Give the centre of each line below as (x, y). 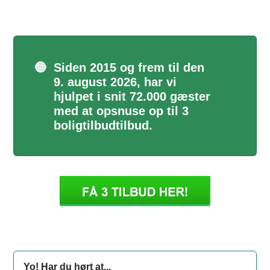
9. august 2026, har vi (115, 82)
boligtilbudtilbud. (103, 126)
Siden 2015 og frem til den (129, 68)
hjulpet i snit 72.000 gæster (132, 97)
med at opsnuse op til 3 (121, 111)
